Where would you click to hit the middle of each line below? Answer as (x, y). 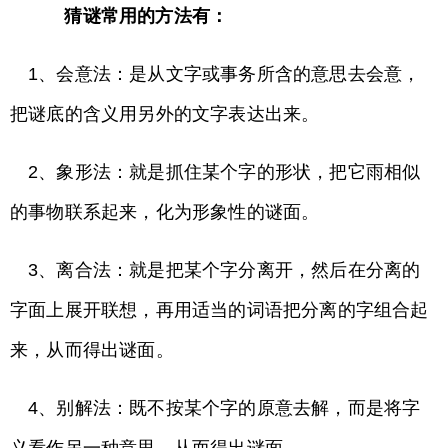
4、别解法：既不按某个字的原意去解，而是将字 (224, 408)
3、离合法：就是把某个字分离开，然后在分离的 (224, 270)
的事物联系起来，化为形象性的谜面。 (165, 212)
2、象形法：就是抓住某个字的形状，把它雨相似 (224, 172)
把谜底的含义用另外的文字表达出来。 (165, 114)
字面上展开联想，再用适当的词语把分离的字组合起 (219, 310)
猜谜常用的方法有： (128, 16)
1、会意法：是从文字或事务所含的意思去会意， (224, 74)
